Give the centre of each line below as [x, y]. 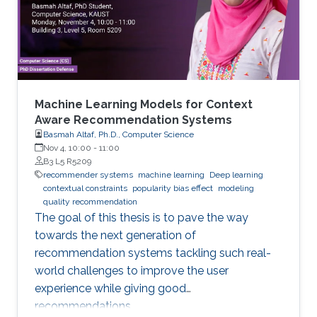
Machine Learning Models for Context [144, 104]
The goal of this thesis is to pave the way [142, 217]
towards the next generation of [115, 235]
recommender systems [88, 174]
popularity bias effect [173, 188]
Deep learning [236, 174]
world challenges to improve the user [132, 270]
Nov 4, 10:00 [67, 148]
